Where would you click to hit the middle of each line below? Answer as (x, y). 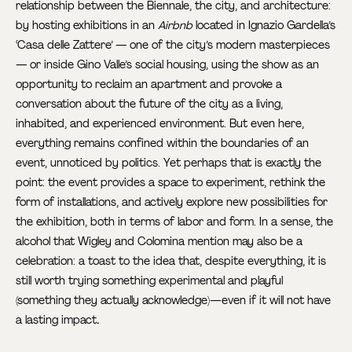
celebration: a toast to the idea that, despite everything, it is (171, 260)
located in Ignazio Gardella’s (264, 25)
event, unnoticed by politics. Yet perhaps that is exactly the (169, 162)
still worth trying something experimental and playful (150, 280)
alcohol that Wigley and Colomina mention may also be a (159, 241)
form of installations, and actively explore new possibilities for (172, 202)
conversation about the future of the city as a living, (150, 103)
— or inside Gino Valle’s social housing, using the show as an (168, 64)
